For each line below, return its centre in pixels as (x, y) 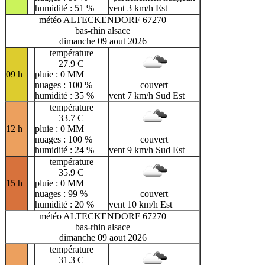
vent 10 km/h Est (140, 204)
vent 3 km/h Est (138, 8)
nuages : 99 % (61, 193)
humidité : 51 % (64, 8)
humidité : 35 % (64, 95)
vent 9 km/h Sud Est (147, 150)
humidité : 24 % (64, 150)
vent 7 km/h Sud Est (147, 95)
